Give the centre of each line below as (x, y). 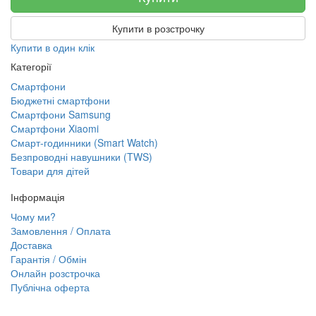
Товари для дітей (50, 171)
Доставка (31, 245)
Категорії (31, 66)
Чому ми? (33, 217)
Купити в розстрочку (158, 28)
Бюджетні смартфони (60, 100)
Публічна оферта (50, 287)
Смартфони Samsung (61, 114)
